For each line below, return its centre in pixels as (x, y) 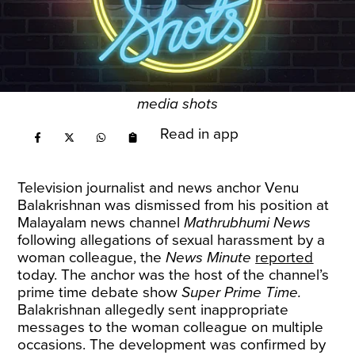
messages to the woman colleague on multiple (171, 327)
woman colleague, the (92, 258)
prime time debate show (100, 292)
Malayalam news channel (101, 223)
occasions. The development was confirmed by (172, 345)
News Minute (209, 258)
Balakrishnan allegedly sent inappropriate (153, 310)
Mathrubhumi (227, 223)
